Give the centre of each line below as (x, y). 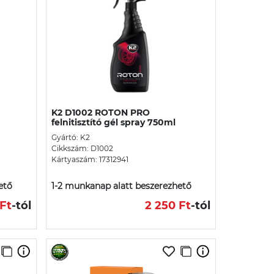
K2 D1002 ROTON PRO (101, 112)
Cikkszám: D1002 (82, 148)
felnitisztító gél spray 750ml (113, 122)
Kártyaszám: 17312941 (90, 159)
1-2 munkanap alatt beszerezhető (121, 186)
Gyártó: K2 (71, 137)
